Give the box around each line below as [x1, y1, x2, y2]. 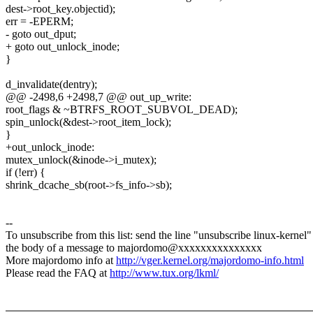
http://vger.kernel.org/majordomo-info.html [116, 254, 304, 267]
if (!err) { [6, 166, 45, 179]
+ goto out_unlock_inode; [6, 41, 119, 53]
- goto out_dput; [6, 28, 76, 41]
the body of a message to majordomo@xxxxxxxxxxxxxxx [6, 242, 262, 254]
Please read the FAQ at [6, 267, 110, 279]
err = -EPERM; [6, 15, 73, 28]
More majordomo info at [6, 254, 116, 267]
